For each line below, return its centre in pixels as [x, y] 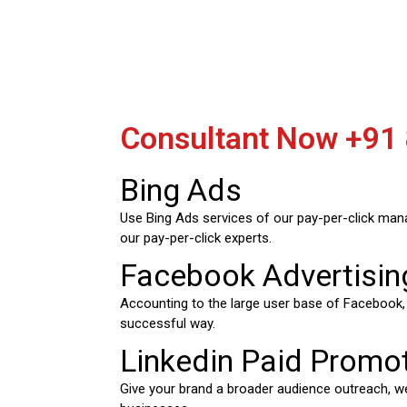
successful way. [168, 324]
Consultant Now [233, 139]
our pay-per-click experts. [196, 238]
